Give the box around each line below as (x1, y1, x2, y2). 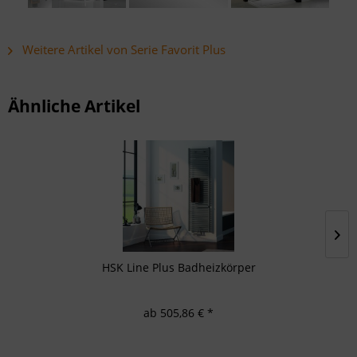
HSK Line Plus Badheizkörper (101, 260, 256, 276)
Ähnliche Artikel (8, 95, 140, 118)
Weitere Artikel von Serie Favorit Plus (19, 41, 226, 58)
